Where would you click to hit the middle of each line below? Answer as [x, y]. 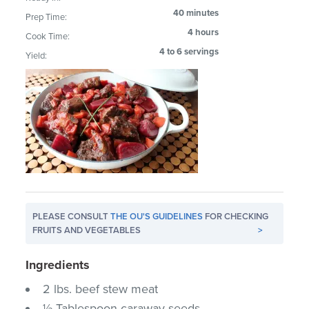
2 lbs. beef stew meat [101, 289]
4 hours [203, 32]
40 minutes [196, 13]
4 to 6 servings [189, 51]
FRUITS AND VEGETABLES [87, 230]
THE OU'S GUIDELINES [157, 216]
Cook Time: [48, 36]
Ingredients [58, 265]
